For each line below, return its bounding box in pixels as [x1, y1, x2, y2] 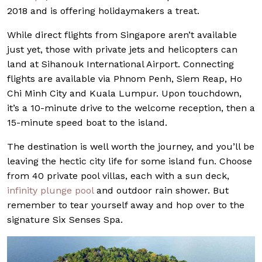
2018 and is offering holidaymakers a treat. [7, 5, 199, 16]
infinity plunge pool [7, 184, 94, 196]
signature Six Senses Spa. [7, 213, 123, 225]
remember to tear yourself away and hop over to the [7, 199, 244, 211]
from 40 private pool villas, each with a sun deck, [7, 170, 229, 181]
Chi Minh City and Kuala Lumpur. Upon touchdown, [7, 87, 242, 99]
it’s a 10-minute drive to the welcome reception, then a [7, 102, 255, 113]
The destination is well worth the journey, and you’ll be [7, 140, 254, 152]
